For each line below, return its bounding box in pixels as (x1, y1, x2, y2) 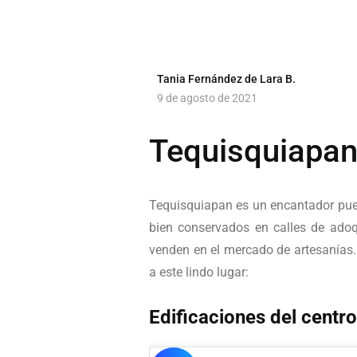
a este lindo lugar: (149, 264, 249, 280)
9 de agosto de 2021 (157, 92, 257, 105)
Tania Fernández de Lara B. (157, 73, 296, 86)
